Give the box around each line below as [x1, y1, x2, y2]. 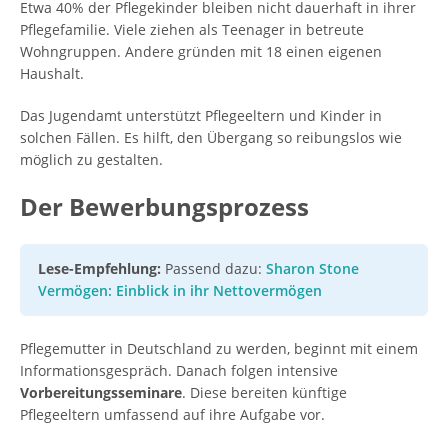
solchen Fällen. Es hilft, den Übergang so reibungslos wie [20, 128, 402, 147]
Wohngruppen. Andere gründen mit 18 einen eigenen [20, 42, 382, 61]
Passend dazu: [161, 259, 266, 278]
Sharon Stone [266, 259, 359, 278]
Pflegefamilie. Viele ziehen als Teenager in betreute [20, 20, 364, 39]
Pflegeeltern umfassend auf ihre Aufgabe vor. [20, 405, 325, 424]
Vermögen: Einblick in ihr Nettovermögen [38, 281, 322, 300]
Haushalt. [20, 64, 84, 83]
